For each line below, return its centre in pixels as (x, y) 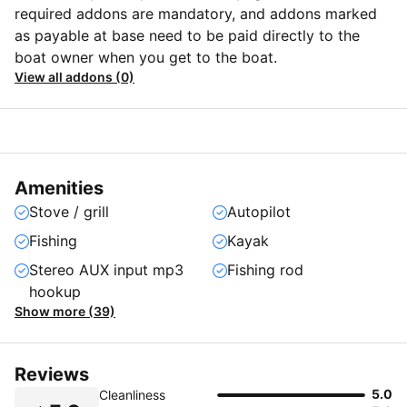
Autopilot (259, 212)
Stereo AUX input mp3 (106, 270)
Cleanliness (132, 395)
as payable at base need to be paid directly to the (187, 36)
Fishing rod (265, 270)
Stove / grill (69, 212)
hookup (55, 292)
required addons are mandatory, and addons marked (196, 14)
